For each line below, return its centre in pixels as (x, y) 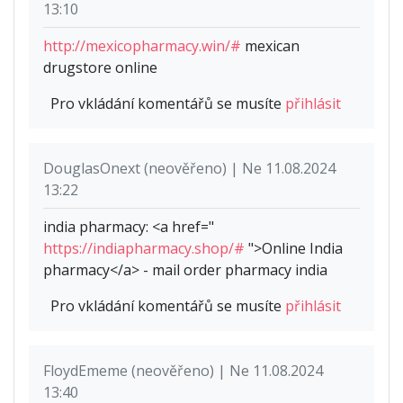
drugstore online (100, 68)
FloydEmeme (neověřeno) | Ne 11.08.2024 (183, 371)
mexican (270, 46)
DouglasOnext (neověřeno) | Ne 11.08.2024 (189, 169)
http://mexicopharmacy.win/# (142, 46)
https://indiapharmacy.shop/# (144, 249)
